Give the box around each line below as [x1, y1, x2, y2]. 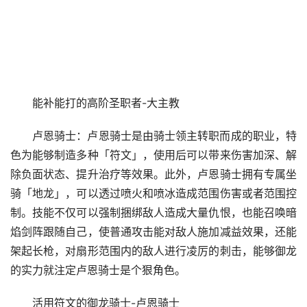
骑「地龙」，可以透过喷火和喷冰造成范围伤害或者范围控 [10, 187, 297, 201]
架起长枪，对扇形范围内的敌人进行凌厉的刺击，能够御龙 [10, 245, 297, 258]
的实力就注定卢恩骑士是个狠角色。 [10, 264, 186, 278]
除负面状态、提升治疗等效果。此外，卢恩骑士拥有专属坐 [10, 168, 297, 182]
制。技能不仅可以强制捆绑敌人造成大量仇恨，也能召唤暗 [10, 206, 297, 220]
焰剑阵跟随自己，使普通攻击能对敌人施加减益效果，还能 [10, 225, 297, 239]
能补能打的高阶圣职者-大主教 [32, 97, 180, 110]
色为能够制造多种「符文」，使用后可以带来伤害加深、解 [10, 149, 297, 162]
